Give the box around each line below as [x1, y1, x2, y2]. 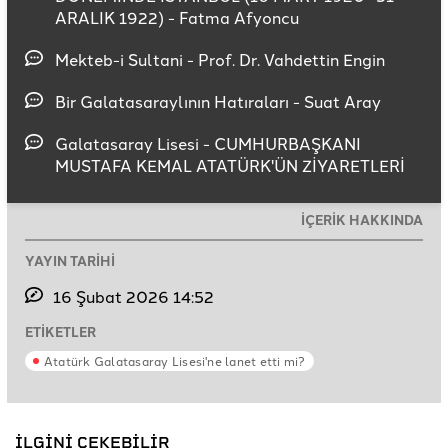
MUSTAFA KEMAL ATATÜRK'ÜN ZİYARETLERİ [55, 153, 405, 176]
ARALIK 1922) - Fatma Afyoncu [55, 5, 299, 28]
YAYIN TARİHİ [25, 250, 115, 270]
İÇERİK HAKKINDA [301, 209, 423, 229]
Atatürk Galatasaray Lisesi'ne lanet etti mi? [44, 351, 306, 369]
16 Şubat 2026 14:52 [53, 284, 215, 307]
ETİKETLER [25, 321, 96, 341]
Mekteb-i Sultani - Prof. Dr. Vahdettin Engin [55, 47, 385, 70]
